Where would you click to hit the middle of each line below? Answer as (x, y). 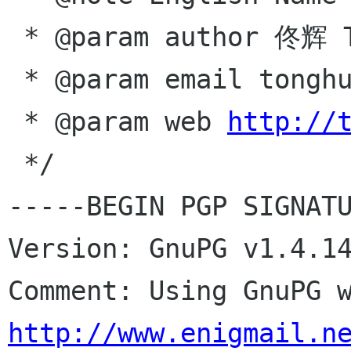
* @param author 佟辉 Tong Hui (16, 37)
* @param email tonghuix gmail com (16, 79)
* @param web (125, 121)
